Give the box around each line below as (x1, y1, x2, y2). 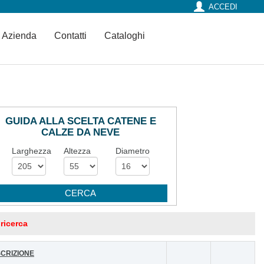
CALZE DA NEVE (41, 126, 120, 138)
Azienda (8, 31, 37, 41)
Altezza (63, 146, 91, 156)
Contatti (61, 31, 87, 41)
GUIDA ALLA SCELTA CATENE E (5, 115, 156, 127)
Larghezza (12, 146, 51, 156)
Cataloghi (111, 31, 145, 41)
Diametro (115, 146, 150, 156)
